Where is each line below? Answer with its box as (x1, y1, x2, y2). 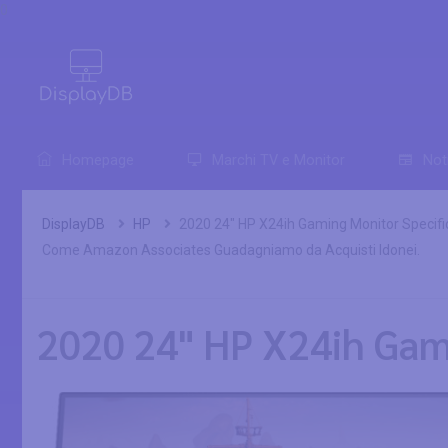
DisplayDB (42, 216, 105, 232)
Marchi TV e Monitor (212, 152, 345, 169)
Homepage (62, 152, 134, 169)
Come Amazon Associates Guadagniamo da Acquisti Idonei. (42, 242, 420, 258)
